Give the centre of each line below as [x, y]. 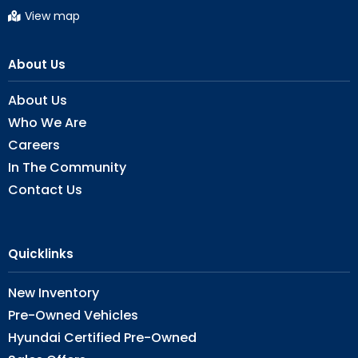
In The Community [67, 167]
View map [52, 16]
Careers [34, 145]
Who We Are [47, 122]
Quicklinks [41, 253]
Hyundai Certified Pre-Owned [102, 337]
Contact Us [45, 189]
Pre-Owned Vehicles [73, 315]
